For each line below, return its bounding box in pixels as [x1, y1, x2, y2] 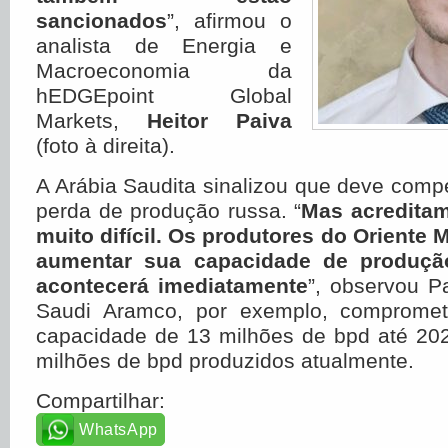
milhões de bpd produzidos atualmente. [36, 349, 414, 372]
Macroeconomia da [36, 59, 292, 82]
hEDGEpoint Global [36, 84, 292, 107]
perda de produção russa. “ [36, 199, 301, 222]
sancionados [36, 9, 167, 32]
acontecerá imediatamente [36, 274, 308, 297]
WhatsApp [79, 421, 158, 438]
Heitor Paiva [147, 109, 292, 132]
